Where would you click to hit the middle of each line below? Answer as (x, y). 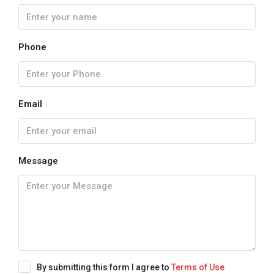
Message (38, 161)
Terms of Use (198, 268)
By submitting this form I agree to (104, 268)
